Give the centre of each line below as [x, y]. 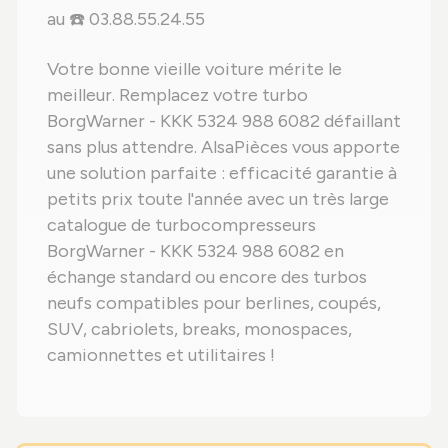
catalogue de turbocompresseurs [181, 225]
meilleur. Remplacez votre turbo [177, 95]
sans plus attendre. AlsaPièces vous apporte [223, 147]
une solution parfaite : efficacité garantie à [222, 173]
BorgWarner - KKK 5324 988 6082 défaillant [224, 121]
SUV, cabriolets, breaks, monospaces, [199, 329]
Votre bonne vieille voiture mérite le [194, 69]
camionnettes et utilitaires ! [161, 355]
